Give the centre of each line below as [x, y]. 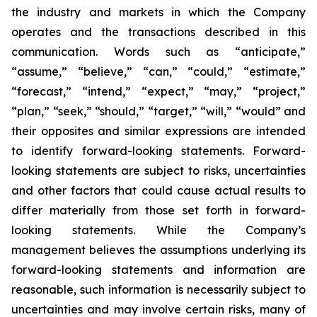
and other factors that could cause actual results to [158, 190]
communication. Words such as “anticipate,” [158, 52]
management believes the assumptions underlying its [158, 250]
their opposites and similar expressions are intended [158, 131]
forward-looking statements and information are [158, 270]
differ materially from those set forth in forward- [158, 210]
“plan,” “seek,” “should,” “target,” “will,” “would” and [158, 111]
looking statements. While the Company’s [158, 230]
